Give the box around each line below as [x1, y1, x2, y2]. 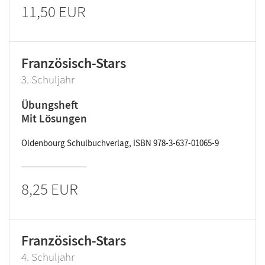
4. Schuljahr [21, 250, 75, 264]
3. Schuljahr [21, 72, 75, 86]
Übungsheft [21, 98, 78, 112]
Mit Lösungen [21, 111, 87, 125]
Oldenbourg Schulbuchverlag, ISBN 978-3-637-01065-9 [21, 137, 219, 148]
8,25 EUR [21, 179, 78, 199]
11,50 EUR [21, 1, 86, 21]
